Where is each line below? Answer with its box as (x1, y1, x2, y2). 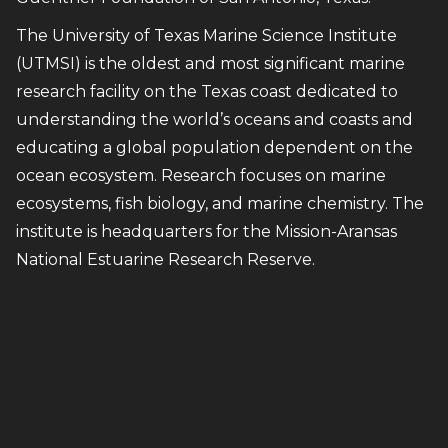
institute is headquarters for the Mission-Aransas (16, 221, 397, 241)
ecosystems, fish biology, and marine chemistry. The (16, 193, 424, 213)
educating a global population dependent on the (16, 137, 413, 157)
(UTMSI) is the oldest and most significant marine (16, 53, 405, 73)
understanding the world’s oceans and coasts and (16, 109, 413, 129)
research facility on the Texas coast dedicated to (16, 81, 398, 101)
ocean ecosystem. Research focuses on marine (16, 165, 386, 185)
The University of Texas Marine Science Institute (16, 25, 397, 45)
